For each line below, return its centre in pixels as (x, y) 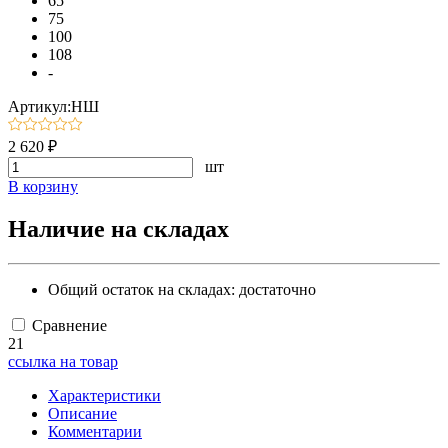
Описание (82, 414)
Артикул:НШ (53, 107)
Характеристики (104, 396)
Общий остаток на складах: (143, 290)
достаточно (277, 290)
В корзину (43, 187)
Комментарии (95, 432)
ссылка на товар (63, 362)
